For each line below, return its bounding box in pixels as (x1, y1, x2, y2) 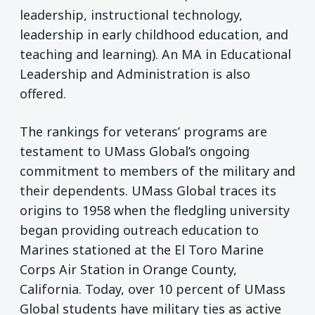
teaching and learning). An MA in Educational (20, 46, 291, 63)
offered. (20, 85, 66, 103)
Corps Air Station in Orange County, (20, 260, 237, 278)
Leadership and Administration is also (20, 65, 250, 83)
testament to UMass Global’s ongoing (20, 142, 250, 160)
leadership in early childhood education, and (20, 26, 288, 44)
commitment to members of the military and (20, 162, 295, 179)
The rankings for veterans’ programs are (20, 122, 267, 140)
